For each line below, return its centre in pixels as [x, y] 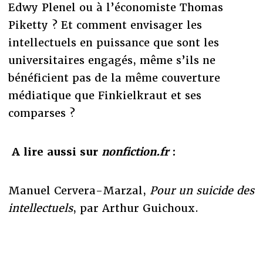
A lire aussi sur [56, 151]
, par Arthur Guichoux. [135, 208]
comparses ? [41, 113]
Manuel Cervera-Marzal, [79, 190]
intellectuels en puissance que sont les [113, 42]
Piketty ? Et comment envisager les [105, 25]
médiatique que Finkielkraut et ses [104, 95]
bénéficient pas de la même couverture [114, 77]
